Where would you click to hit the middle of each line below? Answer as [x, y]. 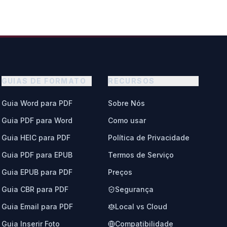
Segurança [135, 189]
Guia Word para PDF [37, 103]
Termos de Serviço [141, 155]
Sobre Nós [127, 103]
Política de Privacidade [149, 138]
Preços [120, 172]
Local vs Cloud [141, 206]
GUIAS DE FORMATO [44, 81]
